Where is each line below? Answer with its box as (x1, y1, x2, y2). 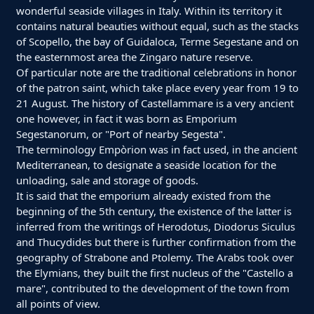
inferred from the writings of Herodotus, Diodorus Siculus (15, 219, 295, 233)
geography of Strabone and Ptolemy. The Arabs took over (15, 250, 294, 264)
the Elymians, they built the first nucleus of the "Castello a (15, 265, 293, 280)
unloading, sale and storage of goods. (15, 172, 198, 187)
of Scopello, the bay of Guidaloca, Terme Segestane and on (15, 34, 299, 48)
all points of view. (15, 296, 100, 310)
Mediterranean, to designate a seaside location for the (15, 157, 276, 172)
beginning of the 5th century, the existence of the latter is (15, 203, 292, 218)
